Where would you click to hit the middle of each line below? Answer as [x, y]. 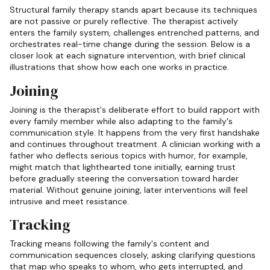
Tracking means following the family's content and [109, 244]
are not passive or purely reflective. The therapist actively [124, 21]
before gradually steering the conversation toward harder [124, 178]
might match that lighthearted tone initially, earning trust [123, 167]
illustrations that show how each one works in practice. [119, 67]
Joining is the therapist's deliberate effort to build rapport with [135, 109]
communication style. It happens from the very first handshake [135, 132]
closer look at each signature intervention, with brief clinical [127, 56]
